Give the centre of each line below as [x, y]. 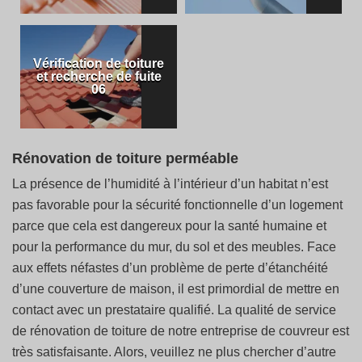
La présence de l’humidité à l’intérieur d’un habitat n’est [170, 184]
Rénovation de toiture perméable [125, 158]
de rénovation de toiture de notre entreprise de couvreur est [181, 331]
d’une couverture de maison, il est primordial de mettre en [176, 289]
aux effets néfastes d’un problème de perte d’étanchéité [170, 268]
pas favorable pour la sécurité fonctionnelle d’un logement [177, 205]
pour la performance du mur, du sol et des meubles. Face [174, 247]
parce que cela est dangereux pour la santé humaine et [169, 226]
